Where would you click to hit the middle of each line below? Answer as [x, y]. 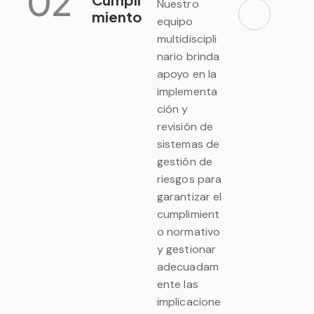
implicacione [189, 301]
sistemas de [188, 144]
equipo [175, 21]
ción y [172, 109]
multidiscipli [187, 39]
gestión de [184, 161]
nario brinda [188, 56]
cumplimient [188, 214]
